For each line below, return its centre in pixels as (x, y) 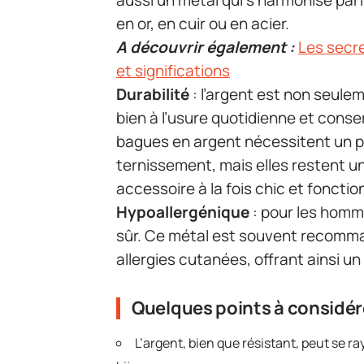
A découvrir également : (206, 48)
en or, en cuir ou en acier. (203, 24)
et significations (173, 71)
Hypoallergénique (183, 212)
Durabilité (153, 95)
